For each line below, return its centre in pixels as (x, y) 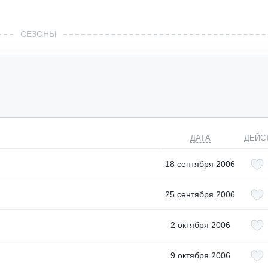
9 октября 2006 (200, 255)
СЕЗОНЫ (38, 34)
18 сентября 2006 (200, 164)
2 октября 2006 (200, 225)
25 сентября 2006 (200, 194)
